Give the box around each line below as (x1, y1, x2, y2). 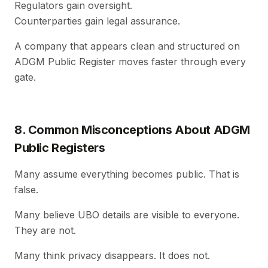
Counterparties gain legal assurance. (14, 14, 180, 27)
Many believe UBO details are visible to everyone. (14, 208, 239, 221)
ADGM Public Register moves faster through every (14, 55, 246, 68)
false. (14, 183, 38, 196)
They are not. (14, 224, 76, 236)
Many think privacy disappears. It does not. (14, 249, 210, 261)
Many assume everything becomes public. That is (14, 167, 239, 180)
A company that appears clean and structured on (14, 39, 240, 52)
